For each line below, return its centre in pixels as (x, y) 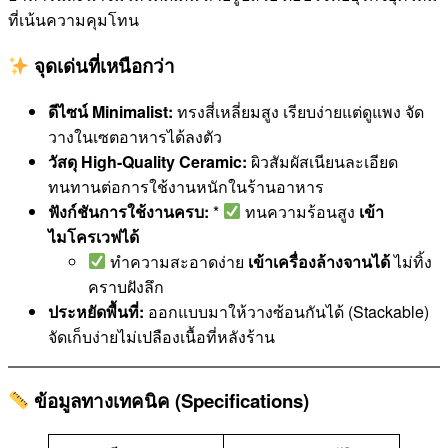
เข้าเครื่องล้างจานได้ (319, 261)
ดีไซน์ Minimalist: (110, 111)
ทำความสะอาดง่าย (177, 261)
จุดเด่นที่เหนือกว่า (102, 66)
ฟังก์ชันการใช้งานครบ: (128, 211)
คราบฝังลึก (126, 286)
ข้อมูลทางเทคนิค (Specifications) (169, 400)
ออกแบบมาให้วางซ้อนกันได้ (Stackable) (286, 311)
